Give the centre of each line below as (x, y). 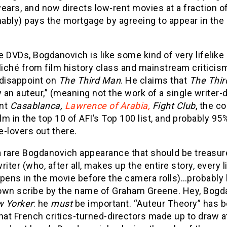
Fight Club (173, 105)
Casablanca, (37, 105)
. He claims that (155, 80)
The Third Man (89, 80)
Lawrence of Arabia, (107, 105)
